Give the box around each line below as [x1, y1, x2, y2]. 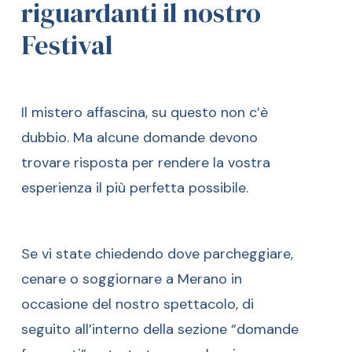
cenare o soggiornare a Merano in [21, 269, 243, 288]
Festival [21, 27, 114, 64]
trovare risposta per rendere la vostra [21, 152, 271, 172]
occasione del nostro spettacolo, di [21, 294, 255, 313]
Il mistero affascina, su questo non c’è [21, 102, 269, 122]
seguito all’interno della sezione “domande [21, 319, 299, 339]
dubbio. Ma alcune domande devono [21, 127, 258, 147]
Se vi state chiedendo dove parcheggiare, [21, 244, 294, 263]
